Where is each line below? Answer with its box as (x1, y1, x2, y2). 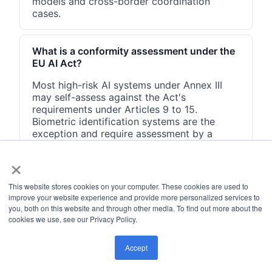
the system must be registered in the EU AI (32, 163, 229, 176)
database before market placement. (32, 175, 197, 188)
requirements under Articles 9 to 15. (32, 103, 197, 115)
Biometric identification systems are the (32, 115, 215, 127)
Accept (124, 242, 148, 253)
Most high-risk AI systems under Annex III (32, 78, 222, 91)
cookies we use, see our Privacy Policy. (8, 214, 137, 224)
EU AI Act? (32, 56, 82, 69)
